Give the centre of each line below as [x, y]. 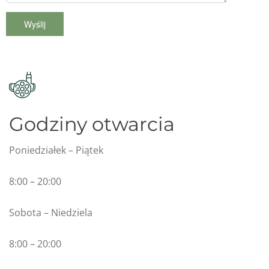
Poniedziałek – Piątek [56, 150]
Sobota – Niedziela [51, 212]
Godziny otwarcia [92, 124]
